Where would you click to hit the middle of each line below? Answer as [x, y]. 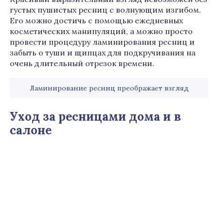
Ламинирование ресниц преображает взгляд [109, 88]
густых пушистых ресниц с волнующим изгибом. [105, 10]
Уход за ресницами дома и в [95, 117]
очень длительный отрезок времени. [82, 63]
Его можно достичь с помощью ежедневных [96, 20]
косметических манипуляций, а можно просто [101, 31]
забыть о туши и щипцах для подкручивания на [103, 53]
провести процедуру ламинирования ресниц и [102, 42]
